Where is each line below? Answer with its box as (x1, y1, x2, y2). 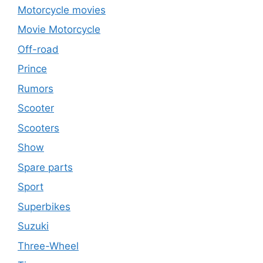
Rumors (18, 82, 53, 95)
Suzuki (18, 220, 49, 232)
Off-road (18, 43, 59, 55)
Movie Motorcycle (18, 23, 100, 36)
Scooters (18, 122, 59, 134)
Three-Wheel (18, 240, 79, 252)
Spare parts (18, 161, 73, 173)
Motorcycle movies (18, 4, 106, 16)
